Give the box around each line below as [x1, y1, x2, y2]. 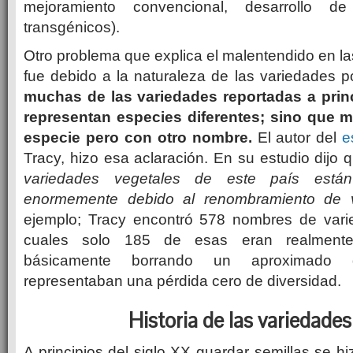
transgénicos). [24, 19, 120, 36]
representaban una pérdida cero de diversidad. [24, 273, 341, 290]
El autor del [251, 129, 343, 147]
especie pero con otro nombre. [24, 129, 252, 147]
